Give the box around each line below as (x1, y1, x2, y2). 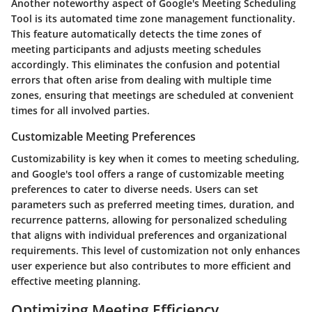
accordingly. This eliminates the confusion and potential (11, 57, 280, 71)
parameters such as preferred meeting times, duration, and (11, 197, 295, 211)
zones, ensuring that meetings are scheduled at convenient (11, 88, 294, 102)
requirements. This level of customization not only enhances (11, 243, 300, 257)
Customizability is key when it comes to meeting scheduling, (11, 151, 299, 165)
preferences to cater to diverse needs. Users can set (11, 182, 258, 196)
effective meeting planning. (11, 274, 141, 288)
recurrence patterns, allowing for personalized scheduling (11, 212, 287, 226)
